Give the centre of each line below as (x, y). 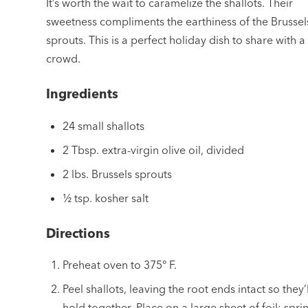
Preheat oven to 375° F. (120, 265)
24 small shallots (104, 125)
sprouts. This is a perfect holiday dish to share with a (176, 40)
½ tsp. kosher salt (106, 198)
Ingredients (82, 93)
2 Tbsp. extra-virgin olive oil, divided (154, 150)
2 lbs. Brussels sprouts (118, 174)
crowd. (64, 58)
